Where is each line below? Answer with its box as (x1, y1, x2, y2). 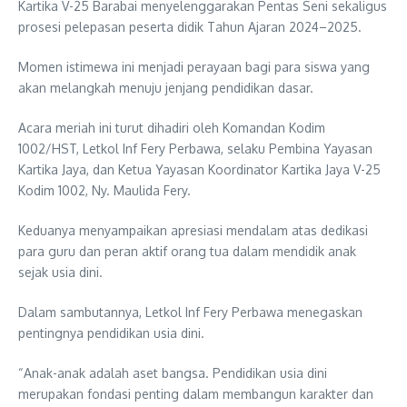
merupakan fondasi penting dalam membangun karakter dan (18, 385, 373, 402)
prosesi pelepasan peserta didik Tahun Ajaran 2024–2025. (18, 18, 362, 35)
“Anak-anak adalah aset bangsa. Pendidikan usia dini (18, 364, 327, 381)
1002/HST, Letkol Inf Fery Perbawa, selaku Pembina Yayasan (18, 140, 372, 156)
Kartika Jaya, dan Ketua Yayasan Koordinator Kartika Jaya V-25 (18, 161, 381, 177)
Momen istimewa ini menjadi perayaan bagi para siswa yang (18, 58, 370, 74)
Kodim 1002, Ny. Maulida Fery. (18, 182, 191, 198)
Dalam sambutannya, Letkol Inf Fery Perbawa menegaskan (18, 303, 362, 320)
